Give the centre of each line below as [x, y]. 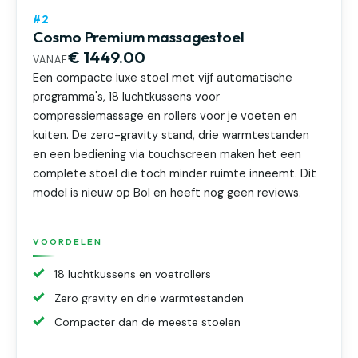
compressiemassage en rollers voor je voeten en [165, 117]
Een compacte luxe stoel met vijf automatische [163, 78]
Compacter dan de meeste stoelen [148, 322]
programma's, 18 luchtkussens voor [127, 97]
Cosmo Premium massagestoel [139, 36]
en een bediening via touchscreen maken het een [167, 155]
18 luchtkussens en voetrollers [133, 274]
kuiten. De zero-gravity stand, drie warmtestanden [171, 136]
